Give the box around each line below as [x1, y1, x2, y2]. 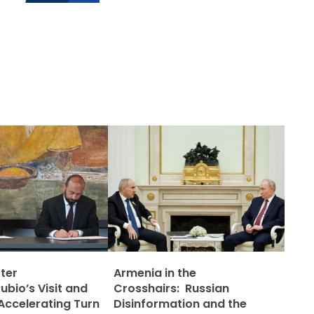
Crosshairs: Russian [114, 280, 229, 297]
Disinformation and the [114, 296, 247, 313]
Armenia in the [114, 265, 196, 282]
